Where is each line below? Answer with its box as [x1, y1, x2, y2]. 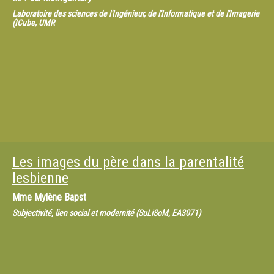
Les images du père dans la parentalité [12, 154, 244, 171]
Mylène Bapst [34, 191, 86, 203]
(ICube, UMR [12, 18, 54, 28]
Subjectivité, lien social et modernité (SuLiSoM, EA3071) [12, 208, 201, 218]
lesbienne [12, 169, 68, 187]
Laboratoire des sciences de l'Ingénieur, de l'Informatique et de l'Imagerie [12, 9, 259, 18]
